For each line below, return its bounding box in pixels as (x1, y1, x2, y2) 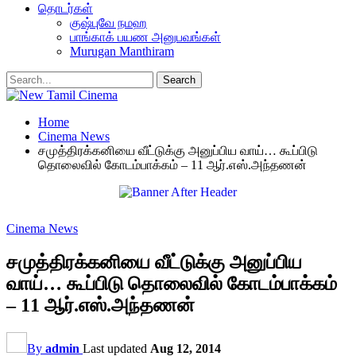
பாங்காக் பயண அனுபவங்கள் (70, 30, 221, 44)
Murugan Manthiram (70, 44, 174, 58)
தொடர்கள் (38, 2, 93, 15)
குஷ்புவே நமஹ (70, 16, 147, 29)
